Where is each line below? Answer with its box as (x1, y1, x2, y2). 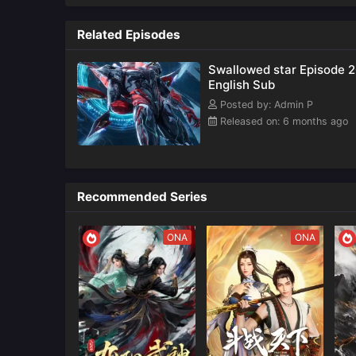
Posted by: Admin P (217, 99, 313, 111)
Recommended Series (77, 189, 207, 205)
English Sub (208, 77, 275, 93)
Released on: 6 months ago (217, 115, 348, 128)
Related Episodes (77, 27, 180, 43)
